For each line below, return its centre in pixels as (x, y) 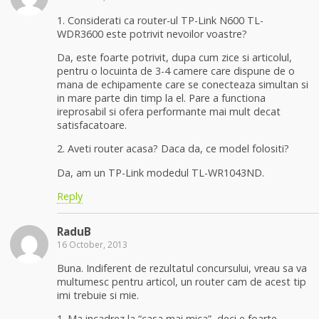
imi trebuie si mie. (98, 295)
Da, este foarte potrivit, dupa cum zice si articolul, (174, 57)
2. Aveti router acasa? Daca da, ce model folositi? (173, 149)
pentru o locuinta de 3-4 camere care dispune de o (176, 70)
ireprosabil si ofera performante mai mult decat (169, 111)
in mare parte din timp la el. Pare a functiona (161, 98)
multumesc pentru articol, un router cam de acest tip (182, 281)
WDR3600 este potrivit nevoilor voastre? (152, 33)
